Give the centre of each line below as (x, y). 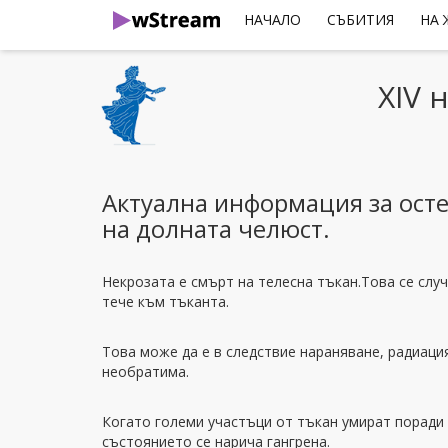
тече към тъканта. (165, 301)
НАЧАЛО (272, 19)
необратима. (145, 371)
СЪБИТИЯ (360, 19)
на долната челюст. (216, 228)
